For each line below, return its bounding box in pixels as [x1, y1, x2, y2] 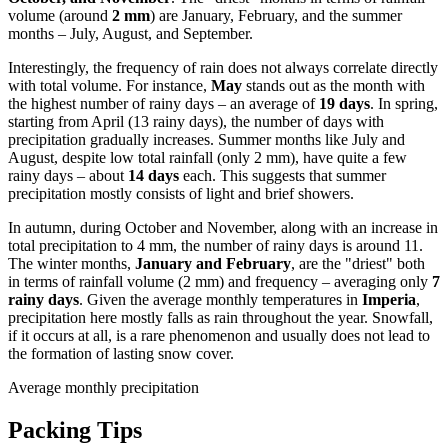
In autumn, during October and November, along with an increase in [8, 219, 438, 237]
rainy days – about [8, 167, 128, 185]
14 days [128, 167, 179, 185]
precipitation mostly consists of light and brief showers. [8, 185, 354, 203]
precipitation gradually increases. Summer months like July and [8, 131, 405, 149]
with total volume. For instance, [8, 77, 211, 95]
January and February [135, 255, 291, 273]
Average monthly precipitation [8, 379, 199, 397]
